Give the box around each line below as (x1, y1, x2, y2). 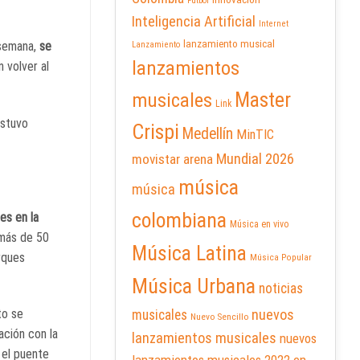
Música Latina (132, 241, 247, 266)
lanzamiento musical (183, 38, 275, 51)
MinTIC (236, 127, 274, 143)
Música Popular (250, 252, 312, 264)
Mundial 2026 (216, 150, 294, 169)
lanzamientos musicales (132, 329, 276, 347)
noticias (259, 280, 303, 297)
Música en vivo (230, 219, 289, 231)
